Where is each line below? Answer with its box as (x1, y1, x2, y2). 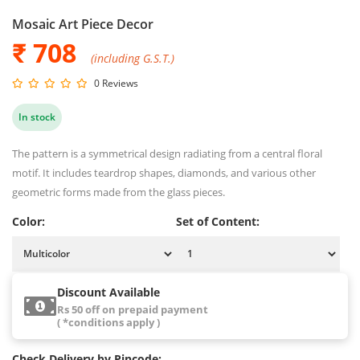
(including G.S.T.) (91, 50, 174, 66)
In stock (18, 109, 55, 124)
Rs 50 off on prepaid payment (57, 301, 208, 317)
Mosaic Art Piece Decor (12, 14, 153, 33)
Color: (12, 213, 45, 229)
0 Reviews (94, 76, 138, 90)
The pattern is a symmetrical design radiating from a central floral (12, 145, 322, 161)
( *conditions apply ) (57, 314, 160, 329)
